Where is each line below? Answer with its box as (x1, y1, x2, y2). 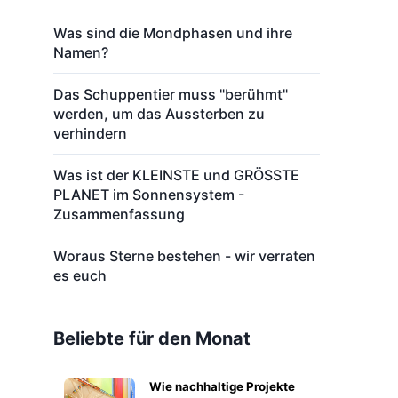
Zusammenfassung (53, 205, 185, 223)
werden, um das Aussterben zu (53, 105, 265, 123)
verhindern (53, 124, 127, 142)
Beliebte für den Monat (53, 328, 251, 349)
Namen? (53, 44, 108, 61)
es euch (53, 267, 107, 284)
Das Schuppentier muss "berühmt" (53, 85, 288, 103)
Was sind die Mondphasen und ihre (53, 24, 292, 42)
